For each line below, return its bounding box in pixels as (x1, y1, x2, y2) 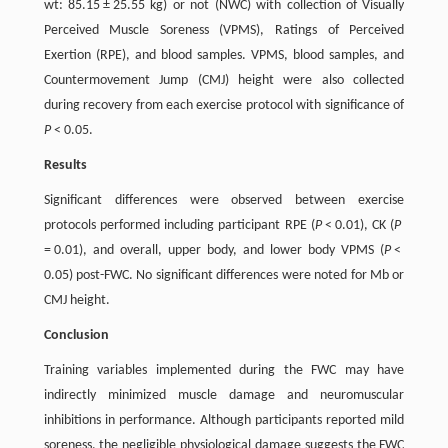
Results (43, 158, 87, 174)
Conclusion (43, 328, 109, 344)
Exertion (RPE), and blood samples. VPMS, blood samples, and (43, 48, 405, 64)
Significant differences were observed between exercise (43, 193, 405, 209)
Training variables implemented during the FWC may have (43, 363, 405, 379)
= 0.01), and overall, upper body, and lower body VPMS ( (43, 243, 385, 259)
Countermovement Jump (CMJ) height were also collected (43, 73, 405, 89)
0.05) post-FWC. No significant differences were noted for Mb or (43, 268, 405, 284)
